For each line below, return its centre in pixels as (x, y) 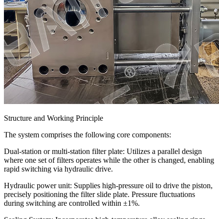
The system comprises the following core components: (88, 134)
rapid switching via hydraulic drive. (58, 169)
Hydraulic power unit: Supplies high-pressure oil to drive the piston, (108, 185)
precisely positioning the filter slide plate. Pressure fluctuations (99, 194)
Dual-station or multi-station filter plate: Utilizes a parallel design (103, 151)
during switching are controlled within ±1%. (72, 203)
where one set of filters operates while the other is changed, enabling (109, 160)
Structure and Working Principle (54, 118)
